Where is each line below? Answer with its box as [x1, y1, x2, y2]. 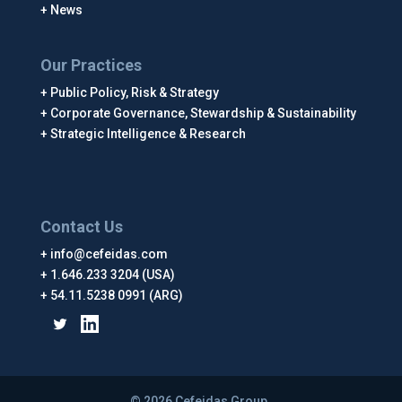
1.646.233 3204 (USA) [49, 267, 175, 282]
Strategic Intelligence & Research [49, 127, 246, 142]
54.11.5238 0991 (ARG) [49, 287, 183, 302]
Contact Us [39, 216, 123, 236]
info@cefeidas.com [49, 246, 168, 261]
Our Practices [39, 56, 142, 75]
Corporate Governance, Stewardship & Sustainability [49, 106, 356, 121]
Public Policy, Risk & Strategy [49, 85, 219, 100]
